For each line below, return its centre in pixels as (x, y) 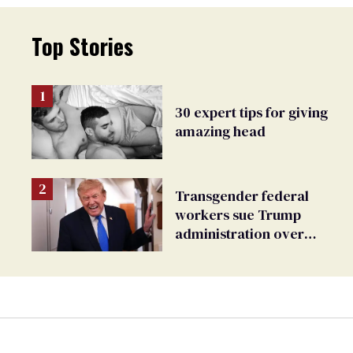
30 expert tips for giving (251, 113)
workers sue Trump (238, 214)
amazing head (220, 132)
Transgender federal (242, 195)
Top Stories (82, 46)
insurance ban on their (247, 252)
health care (212, 271)
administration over (240, 233)
